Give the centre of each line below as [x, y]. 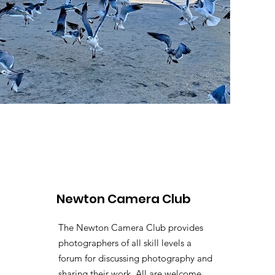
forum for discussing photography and [135, 258]
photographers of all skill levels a [125, 242]
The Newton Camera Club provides [131, 227]
